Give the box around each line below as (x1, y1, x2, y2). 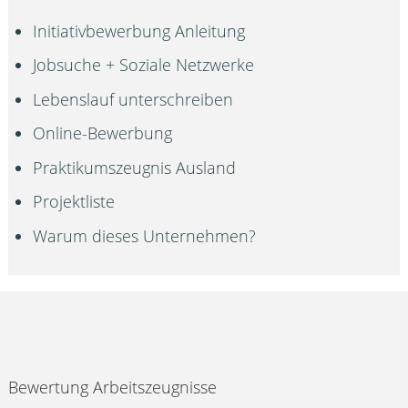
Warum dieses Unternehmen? (33, 224, 257, 247)
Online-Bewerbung (33, 122, 173, 145)
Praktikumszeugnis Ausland (33, 156, 237, 178)
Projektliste (33, 190, 116, 213)
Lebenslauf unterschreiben (33, 87, 234, 110)
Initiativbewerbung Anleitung (33, 19, 246, 42)
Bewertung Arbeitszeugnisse (7, 375, 217, 398)
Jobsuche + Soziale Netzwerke (33, 54, 255, 76)
